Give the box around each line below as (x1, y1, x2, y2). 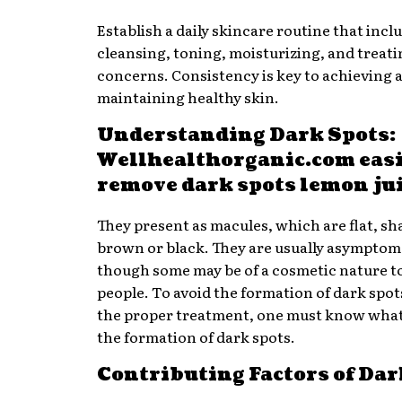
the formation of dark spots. (97, 325, 295, 347)
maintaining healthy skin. (97, 85, 279, 108)
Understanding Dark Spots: (97, 123, 396, 149)
